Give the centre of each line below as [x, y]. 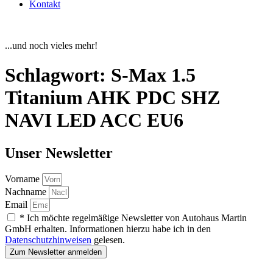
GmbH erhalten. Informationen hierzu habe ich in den [108, 229]
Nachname [27, 192]
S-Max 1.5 [153, 75]
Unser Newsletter [59, 153]
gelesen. [108, 240]
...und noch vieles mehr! [51, 45]
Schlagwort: [58, 75]
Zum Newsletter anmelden [56, 252]
